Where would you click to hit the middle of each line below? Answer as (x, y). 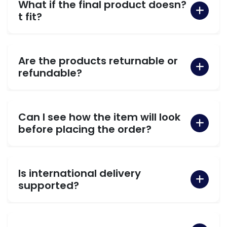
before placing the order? (85, 129)
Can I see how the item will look (99, 117)
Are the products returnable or (98, 61)
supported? (49, 185)
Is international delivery (80, 173)
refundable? (50, 73)
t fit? (30, 16)
